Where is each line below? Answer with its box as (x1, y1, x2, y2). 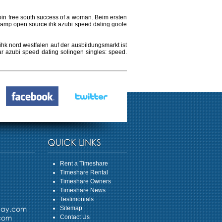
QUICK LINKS (48, 137, 101, 148)
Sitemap (60, 205, 82, 212)
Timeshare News (60, 187, 106, 194)
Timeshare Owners (60, 178, 111, 185)
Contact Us (60, 214, 90, 221)
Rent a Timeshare (60, 160, 108, 167)
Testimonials (60, 196, 94, 203)
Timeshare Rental (60, 169, 108, 176)
